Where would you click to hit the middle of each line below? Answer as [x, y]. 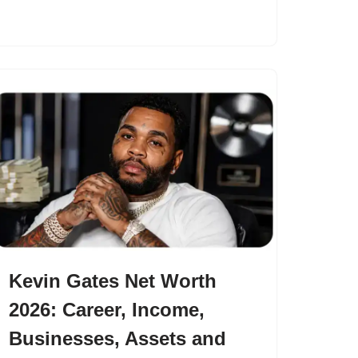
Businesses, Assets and [117, 338]
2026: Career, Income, [107, 310]
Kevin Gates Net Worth [113, 281]
